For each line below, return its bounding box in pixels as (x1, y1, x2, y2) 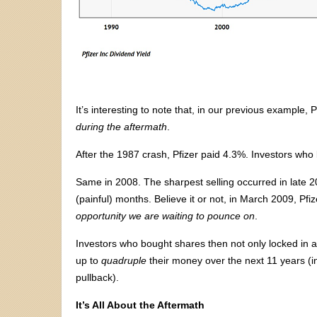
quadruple (101, 254, 146, 266)
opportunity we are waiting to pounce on (76, 209, 255, 221)
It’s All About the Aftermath (76, 299, 204, 311)
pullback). (76, 271, 119, 283)
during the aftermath (76, 120, 167, 132)
